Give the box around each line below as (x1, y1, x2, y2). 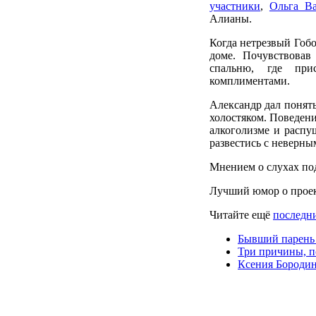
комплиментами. (209, 75, 290, 87)
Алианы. (209, 13, 252, 25)
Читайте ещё (209, 209, 273, 221)
